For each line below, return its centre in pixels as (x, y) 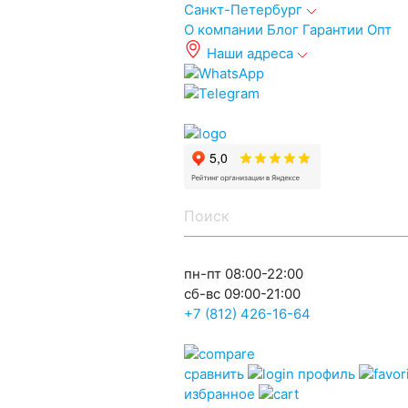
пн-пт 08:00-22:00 (243, 274)
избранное (219, 394)
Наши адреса (250, 53)
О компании (223, 30)
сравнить (214, 374)
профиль (326, 374)
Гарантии (332, 30)
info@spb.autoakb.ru (250, 113)
